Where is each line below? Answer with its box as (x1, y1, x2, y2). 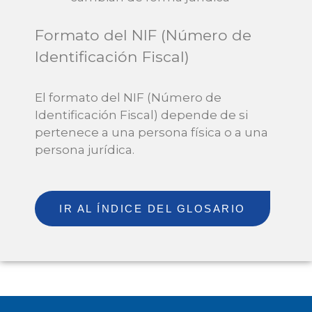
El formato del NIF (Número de (35, 91, 221, 105)
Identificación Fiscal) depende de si (35, 108, 248, 123)
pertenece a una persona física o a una (35, 125, 268, 140)
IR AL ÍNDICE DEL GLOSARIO (59, 202, 246, 214)
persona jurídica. (35, 143, 134, 157)
